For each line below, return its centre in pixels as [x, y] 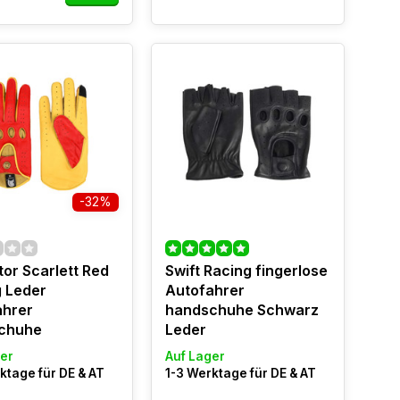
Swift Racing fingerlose [246, 271]
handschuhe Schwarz [242, 310]
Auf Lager [195, 356]
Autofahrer [204, 290]
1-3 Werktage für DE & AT [240, 373]
